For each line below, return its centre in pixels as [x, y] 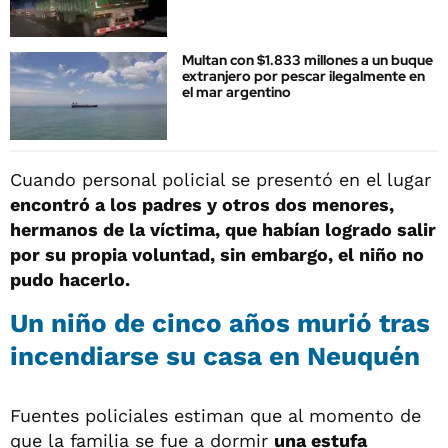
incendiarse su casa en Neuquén [215, 356]
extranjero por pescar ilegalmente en [303, 76]
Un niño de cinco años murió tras [220, 323]
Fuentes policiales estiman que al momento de [215, 416]
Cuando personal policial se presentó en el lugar [220, 180]
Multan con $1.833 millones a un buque [307, 60]
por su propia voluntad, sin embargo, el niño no [217, 255]
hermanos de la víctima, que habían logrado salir [223, 230]
